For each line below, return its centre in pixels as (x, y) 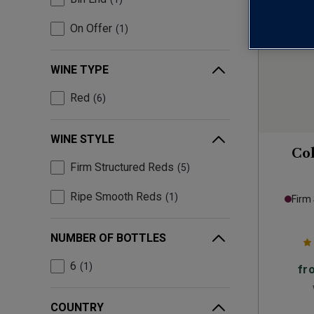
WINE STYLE (82, 139)
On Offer (91, 29)
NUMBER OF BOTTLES (108, 238)
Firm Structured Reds (122, 168)
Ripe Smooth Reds (116, 197)
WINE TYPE (80, 70)
